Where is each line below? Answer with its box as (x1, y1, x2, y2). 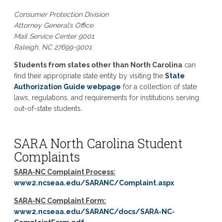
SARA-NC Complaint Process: (13, 168, 115, 176)
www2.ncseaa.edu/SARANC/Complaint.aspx (13, 179, 174, 187)
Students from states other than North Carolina (13, 60, 182, 69)
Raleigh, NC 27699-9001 (13, 43, 92, 51)
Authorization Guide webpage (13, 82, 121, 91)
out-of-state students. (13, 104, 82, 112)
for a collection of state (120, 82, 197, 91)
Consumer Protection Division (13, 10, 109, 18)
